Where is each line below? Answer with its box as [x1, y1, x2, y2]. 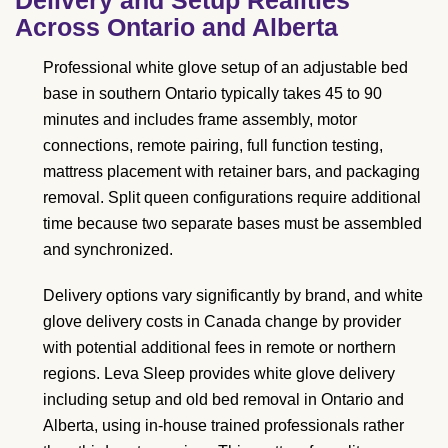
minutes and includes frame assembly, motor [43, 110, 357, 128]
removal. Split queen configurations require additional [43, 188, 421, 206]
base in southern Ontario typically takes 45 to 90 [43, 84, 382, 102]
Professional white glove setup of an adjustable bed [43, 58, 408, 76]
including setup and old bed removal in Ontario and [43, 390, 404, 408]
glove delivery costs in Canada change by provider [43, 312, 401, 330]
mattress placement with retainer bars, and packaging [43, 162, 420, 180]
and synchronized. [43, 240, 173, 258]
